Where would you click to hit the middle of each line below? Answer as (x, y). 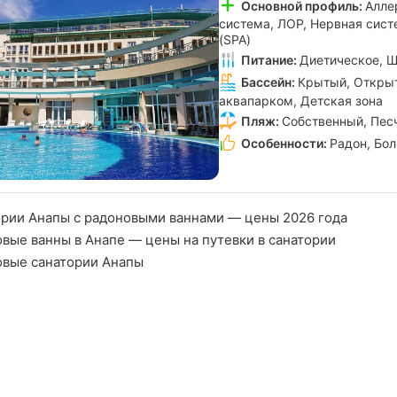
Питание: (269, 60)
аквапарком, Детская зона (301, 100)
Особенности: (284, 143)
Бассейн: (268, 82)
